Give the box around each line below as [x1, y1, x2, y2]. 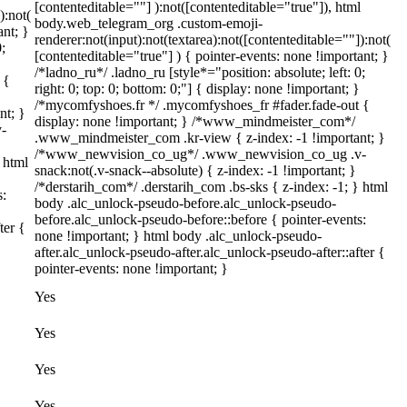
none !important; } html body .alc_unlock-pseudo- [35, 228, 322, 243]
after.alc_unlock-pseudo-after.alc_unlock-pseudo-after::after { [35, 244, 385, 260]
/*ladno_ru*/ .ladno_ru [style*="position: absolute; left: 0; [35, 65, 365, 80]
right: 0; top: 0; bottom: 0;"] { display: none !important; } [35, 81, 360, 96]
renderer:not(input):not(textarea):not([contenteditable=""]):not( [35, 32, 391, 47]
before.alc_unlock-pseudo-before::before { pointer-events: [35, 212, 366, 227]
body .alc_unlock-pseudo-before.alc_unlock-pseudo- [35, 195, 336, 211]
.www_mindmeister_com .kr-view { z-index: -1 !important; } [35, 130, 385, 145]
